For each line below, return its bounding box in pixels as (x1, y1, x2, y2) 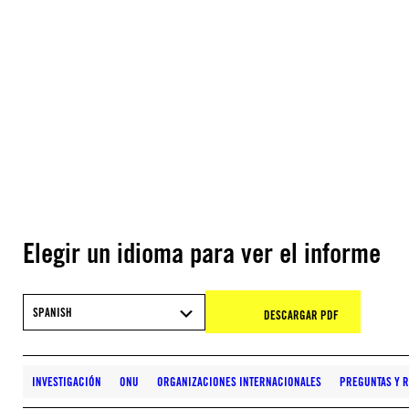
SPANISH (33, 304, 72, 320)
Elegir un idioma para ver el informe (23, 236, 381, 269)
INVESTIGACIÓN (32, 374, 101, 389)
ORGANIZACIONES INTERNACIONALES (157, 374, 321, 389)
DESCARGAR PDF (264, 308, 339, 322)
